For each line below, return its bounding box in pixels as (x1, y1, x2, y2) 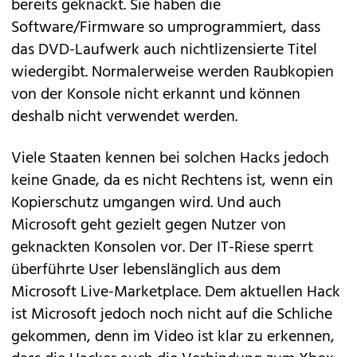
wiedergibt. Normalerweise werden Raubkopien (11, 60, 334, 85)
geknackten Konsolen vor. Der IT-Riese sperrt (11, 235, 313, 261)
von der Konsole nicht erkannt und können (11, 82, 300, 108)
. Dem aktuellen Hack (198, 280, 340, 305)
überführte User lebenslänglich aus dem (11, 257, 280, 283)
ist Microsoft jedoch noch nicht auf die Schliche (11, 302, 332, 328)
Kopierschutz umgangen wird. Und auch (11, 190, 281, 216)
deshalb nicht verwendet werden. (11, 104, 237, 130)
